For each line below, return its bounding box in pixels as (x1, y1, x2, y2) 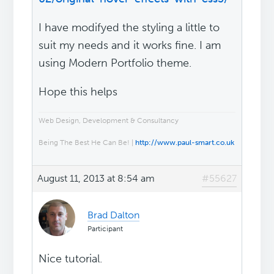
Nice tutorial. (39, 252, 103, 266)
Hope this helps (39, 85, 118, 99)
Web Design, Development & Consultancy (39, 116, 179, 125)
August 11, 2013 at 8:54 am (37, 172, 155, 185)
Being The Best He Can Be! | (39, 138, 136, 147)
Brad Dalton (87, 209, 140, 221)
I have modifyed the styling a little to (39, 21, 220, 35)
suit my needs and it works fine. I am (39, 39, 221, 53)
